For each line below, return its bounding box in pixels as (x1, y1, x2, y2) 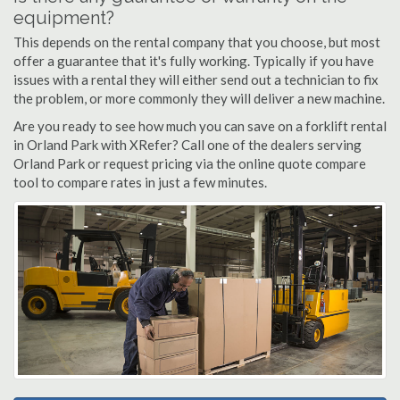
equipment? (13, 7, 114, 29)
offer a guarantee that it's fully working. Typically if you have (13, 53, 374, 69)
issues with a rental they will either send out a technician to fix (13, 71, 379, 87)
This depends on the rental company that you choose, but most (13, 34, 380, 50)
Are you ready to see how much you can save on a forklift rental (13, 118, 387, 134)
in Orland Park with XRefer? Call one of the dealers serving (13, 137, 362, 153)
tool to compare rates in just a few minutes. (13, 174, 267, 190)
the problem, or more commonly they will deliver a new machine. (13, 90, 385, 106)
